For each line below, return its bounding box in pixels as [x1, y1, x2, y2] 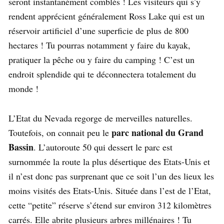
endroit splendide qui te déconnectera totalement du [8, 68, 196, 80]
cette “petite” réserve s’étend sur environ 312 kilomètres [8, 199, 211, 211]
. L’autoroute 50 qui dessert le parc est [33, 141, 172, 153]
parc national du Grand [111, 126, 203, 139]
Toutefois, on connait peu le [8, 126, 111, 139]
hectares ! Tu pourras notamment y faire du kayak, [8, 39, 190, 51]
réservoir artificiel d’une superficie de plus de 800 [8, 24, 188, 37]
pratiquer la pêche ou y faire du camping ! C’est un [8, 53, 194, 66]
